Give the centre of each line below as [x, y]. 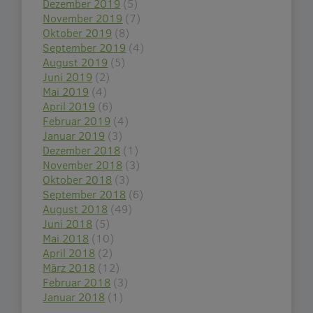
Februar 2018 [77, 282]
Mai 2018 [66, 238]
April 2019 [69, 105]
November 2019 [83, 17]
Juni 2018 [68, 223]
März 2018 [69, 267]
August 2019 [75, 61]
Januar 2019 [74, 135]
